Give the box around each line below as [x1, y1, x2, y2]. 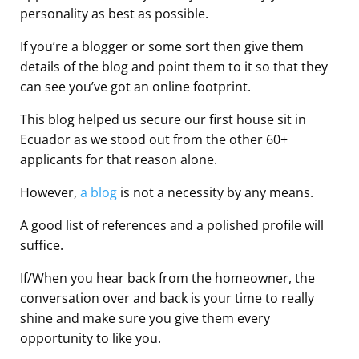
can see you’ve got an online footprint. [20, 77, 251, 95]
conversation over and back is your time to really [20, 288, 314, 307]
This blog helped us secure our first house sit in [20, 110, 306, 128]
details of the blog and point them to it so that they [20, 57, 328, 75]
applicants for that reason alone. [20, 150, 217, 168]
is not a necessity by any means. [117, 183, 313, 201]
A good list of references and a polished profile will [20, 216, 324, 234]
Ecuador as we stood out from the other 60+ [20, 130, 288, 148]
